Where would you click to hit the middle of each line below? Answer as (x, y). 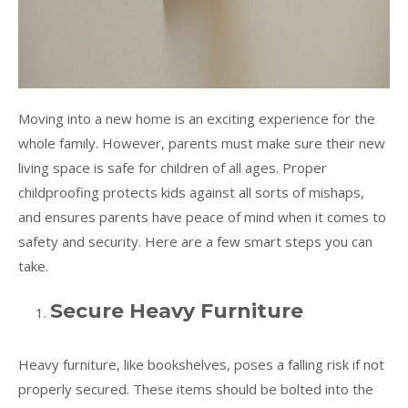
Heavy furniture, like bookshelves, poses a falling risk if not (201, 364)
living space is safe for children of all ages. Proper (173, 167)
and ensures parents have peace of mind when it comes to (202, 216)
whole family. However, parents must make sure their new (202, 143)
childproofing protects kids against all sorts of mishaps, (191, 192)
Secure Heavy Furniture (177, 311)
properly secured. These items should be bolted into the (196, 388)
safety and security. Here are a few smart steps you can (195, 241)
